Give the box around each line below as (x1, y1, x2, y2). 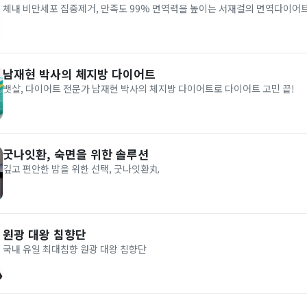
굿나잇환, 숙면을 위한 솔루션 (3, 145, 149, 162)
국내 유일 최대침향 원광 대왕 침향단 (3, 242, 147, 256)
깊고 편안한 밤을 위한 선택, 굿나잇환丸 (3, 162, 159, 175)
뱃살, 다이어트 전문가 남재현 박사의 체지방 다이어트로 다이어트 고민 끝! (3, 82, 295, 95)
